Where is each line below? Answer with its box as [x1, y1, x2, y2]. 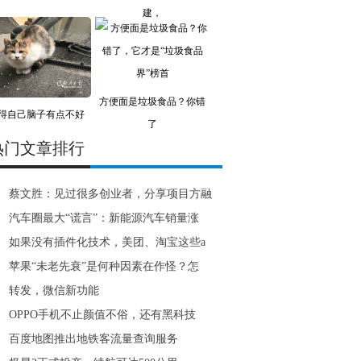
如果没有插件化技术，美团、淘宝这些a [9, 236, 205, 248]
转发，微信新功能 [9, 284, 99, 297]
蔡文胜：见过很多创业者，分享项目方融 [9, 188, 212, 200]
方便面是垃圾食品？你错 [99, 96, 205, 107]
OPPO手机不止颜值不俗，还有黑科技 [9, 309, 196, 321]
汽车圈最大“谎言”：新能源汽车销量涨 [9, 212, 199, 224]
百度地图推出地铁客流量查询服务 [9, 333, 178, 345]
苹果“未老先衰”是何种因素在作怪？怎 [9, 260, 199, 272]
